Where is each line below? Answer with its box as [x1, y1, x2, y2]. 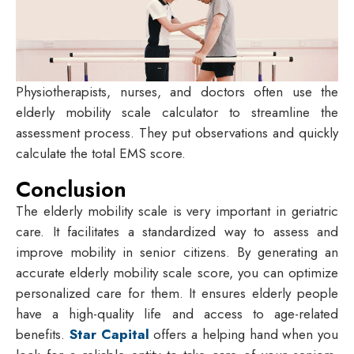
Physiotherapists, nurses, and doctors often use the [16, 81, 338, 101]
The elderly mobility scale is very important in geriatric [16, 201, 338, 221]
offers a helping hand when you [149, 325, 338, 345]
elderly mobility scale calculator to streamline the [16, 102, 338, 122]
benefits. [16, 325, 70, 345]
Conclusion [16, 173, 126, 206]
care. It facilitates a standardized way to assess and [16, 222, 338, 242]
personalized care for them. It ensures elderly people [16, 284, 338, 303]
